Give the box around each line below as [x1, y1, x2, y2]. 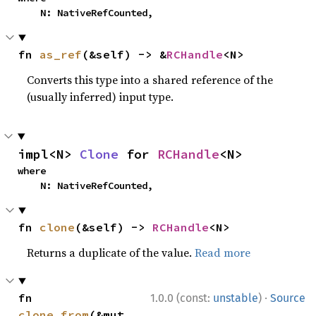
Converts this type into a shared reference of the [27, 72, 274, 87]
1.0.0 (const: [150, 291, 213, 305]
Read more [195, 245, 251, 260]
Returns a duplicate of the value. [27, 245, 195, 260]
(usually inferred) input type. [27, 89, 174, 104]
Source [270, 291, 305, 305]
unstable [213, 291, 258, 305]
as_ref [39, 47, 83, 61]
